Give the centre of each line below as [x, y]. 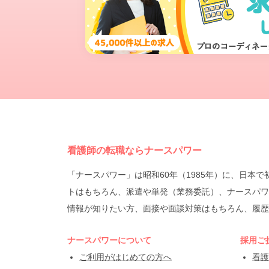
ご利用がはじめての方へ [125, 257]
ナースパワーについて [109, 240]
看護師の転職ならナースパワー [134, 150]
